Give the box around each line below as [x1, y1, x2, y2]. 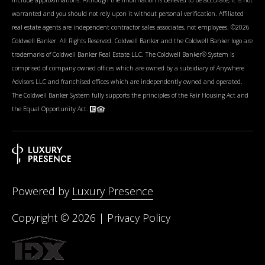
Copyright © [12, 211, 72, 225]
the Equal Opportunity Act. [12, 104, 90, 113]
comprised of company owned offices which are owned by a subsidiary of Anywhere [12, 63, 244, 72]
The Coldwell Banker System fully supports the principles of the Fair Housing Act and [12, 91, 248, 99]
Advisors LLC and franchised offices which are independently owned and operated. [12, 77, 243, 86]
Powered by [12, 184, 72, 199]
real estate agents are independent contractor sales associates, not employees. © [12, 22, 235, 31]
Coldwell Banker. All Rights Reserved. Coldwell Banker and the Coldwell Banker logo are [12, 36, 253, 45]
